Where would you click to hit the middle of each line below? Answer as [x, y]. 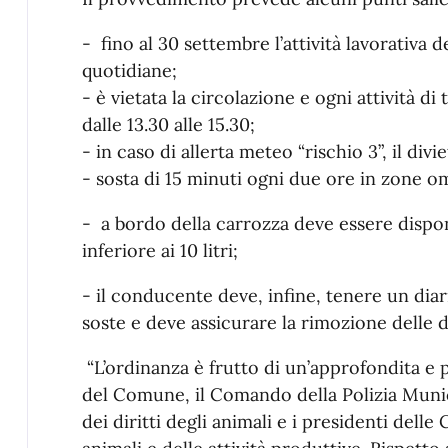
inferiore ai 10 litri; [159, 251]
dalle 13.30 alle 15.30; [168, 125]
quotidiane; [129, 71]
